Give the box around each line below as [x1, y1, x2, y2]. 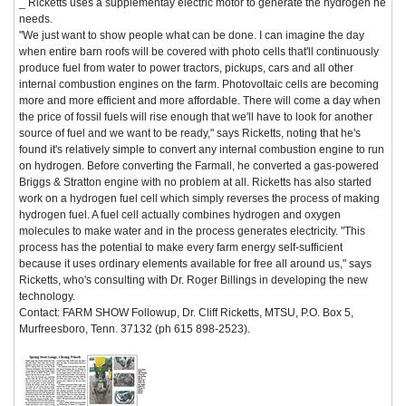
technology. [19, 289, 75, 303]
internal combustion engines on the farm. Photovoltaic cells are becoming [19, 77, 379, 91]
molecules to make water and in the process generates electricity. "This [19, 224, 365, 237]
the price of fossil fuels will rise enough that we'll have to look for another [19, 110, 372, 123]
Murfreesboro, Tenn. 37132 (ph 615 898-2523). [19, 322, 250, 335]
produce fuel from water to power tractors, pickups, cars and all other [19, 61, 353, 74]
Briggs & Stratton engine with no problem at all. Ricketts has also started [19, 175, 372, 188]
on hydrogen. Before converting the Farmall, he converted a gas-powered [19, 159, 379, 172]
